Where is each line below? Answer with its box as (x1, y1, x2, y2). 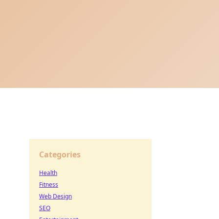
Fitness (39, 180, 58, 189)
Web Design (39, 192, 72, 200)
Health (39, 169, 57, 177)
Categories (39, 149, 81, 160)
